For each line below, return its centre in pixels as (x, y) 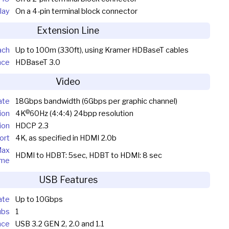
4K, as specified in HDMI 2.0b (66, 138)
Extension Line (68, 31)
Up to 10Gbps (39, 200)
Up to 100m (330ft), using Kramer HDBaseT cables (102, 50)
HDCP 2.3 (32, 126)
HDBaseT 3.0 (38, 63)
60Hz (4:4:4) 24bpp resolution (81, 114)
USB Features (68, 180)
